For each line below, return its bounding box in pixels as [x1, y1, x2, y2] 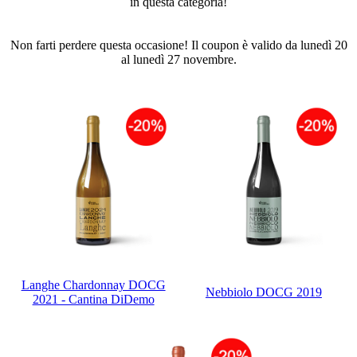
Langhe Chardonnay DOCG [21, 278, 166, 292]
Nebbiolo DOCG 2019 [205, 285, 322, 300]
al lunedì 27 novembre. [120, 52, 237, 66]
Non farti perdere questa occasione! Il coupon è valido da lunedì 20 [10, 37, 347, 52]
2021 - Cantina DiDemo [32, 292, 155, 307]
